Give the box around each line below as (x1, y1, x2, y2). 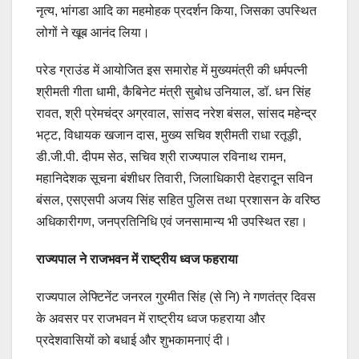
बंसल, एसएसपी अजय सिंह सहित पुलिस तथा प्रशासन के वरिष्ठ (36, 192, 321, 207)
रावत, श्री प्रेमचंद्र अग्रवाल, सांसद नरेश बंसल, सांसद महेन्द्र (36, 106, 317, 120)
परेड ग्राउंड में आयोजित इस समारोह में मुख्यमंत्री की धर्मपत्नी (36, 63, 308, 77)
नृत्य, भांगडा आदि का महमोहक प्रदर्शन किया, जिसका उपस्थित (36, 3, 317, 18)
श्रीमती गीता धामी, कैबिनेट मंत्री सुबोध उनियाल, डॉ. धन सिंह (36, 84, 311, 99)
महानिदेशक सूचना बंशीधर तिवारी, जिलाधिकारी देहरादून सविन (36, 171, 313, 185)
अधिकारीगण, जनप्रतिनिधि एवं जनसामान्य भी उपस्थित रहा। (36, 214, 308, 228)
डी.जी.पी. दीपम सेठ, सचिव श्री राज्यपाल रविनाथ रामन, (36, 149, 286, 163)
